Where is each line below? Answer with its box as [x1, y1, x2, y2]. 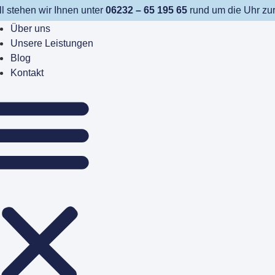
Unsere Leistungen [10, 38, 94, 49]
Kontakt [10, 68, 44, 79]
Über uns [10, 23, 51, 34]
